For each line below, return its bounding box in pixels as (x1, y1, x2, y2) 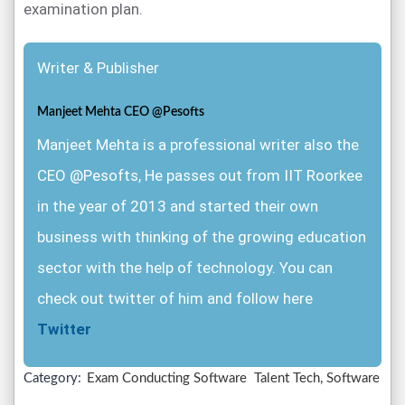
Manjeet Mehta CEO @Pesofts (37, 106, 204, 119)
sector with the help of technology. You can (37, 259, 333, 278)
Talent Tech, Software (254, 372, 380, 386)
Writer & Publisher (37, 59, 159, 78)
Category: (24, 372, 85, 386)
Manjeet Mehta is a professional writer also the (37, 136, 359, 155)
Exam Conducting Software (87, 372, 247, 386)
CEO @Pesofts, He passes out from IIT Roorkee (37, 166, 363, 185)
